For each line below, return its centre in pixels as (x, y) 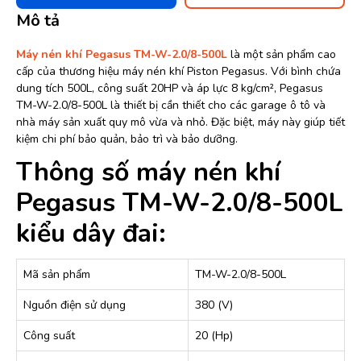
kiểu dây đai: (91, 233)
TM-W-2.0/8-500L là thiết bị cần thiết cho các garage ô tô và (171, 105)
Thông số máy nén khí (148, 172)
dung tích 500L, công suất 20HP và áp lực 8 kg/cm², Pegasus (170, 88)
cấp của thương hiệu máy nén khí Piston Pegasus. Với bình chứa (178, 71)
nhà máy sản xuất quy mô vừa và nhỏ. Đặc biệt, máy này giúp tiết (180, 122)
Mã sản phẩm (57, 274)
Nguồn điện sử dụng (75, 305)
